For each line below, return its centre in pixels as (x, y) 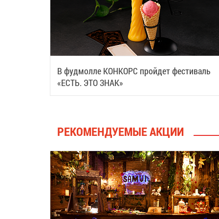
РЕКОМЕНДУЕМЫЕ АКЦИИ (120, 131)
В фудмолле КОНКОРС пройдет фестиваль (134, 71)
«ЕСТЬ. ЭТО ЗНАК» (90, 82)
